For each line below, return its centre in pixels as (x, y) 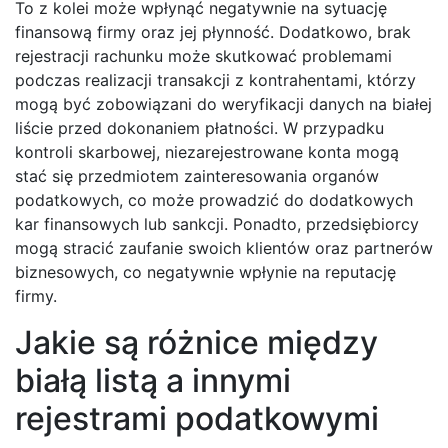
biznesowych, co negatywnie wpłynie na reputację (205, 272)
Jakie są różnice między (196, 343)
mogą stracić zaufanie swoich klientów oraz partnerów (224, 248)
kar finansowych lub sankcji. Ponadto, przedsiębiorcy (217, 224)
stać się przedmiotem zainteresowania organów (197, 176)
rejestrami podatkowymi (197, 419)
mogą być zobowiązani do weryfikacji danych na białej (223, 104)
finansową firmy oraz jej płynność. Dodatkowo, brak (213, 32)
